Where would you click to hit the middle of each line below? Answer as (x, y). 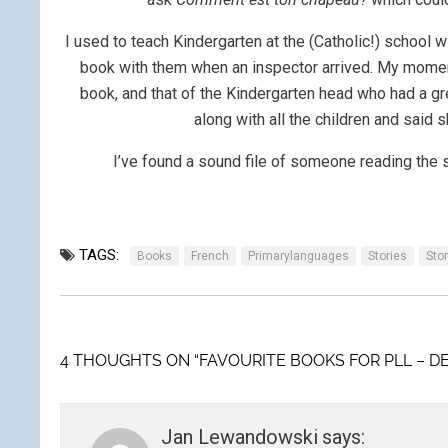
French (210, 256)
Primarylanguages (298, 256)
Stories (387, 256)
